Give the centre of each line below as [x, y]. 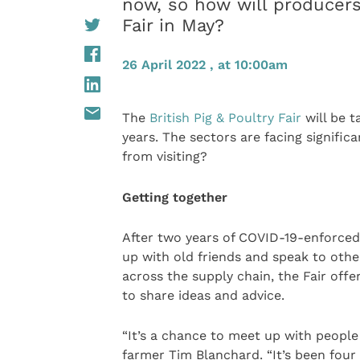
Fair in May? [173, 25]
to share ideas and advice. [203, 296]
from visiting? [164, 157]
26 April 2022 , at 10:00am [205, 65]
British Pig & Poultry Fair [225, 118]
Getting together [174, 197]
